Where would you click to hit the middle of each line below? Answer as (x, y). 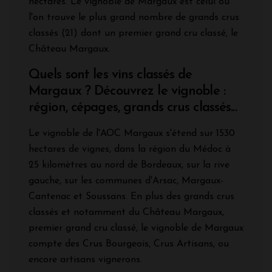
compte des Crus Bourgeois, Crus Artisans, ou (129, 244)
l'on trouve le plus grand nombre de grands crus (134, 18)
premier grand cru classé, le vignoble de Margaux (136, 229)
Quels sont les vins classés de (110, 75)
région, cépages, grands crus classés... (133, 108)
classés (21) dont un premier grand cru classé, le (133, 34)
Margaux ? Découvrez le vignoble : (127, 92)
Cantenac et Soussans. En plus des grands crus (131, 197)
